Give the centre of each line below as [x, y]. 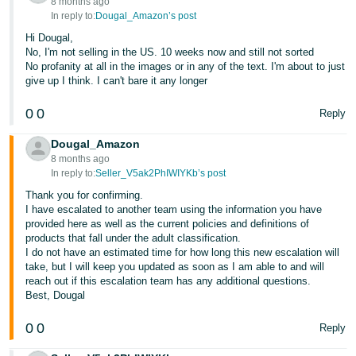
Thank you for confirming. [85, 195]
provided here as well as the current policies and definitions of [168, 223]
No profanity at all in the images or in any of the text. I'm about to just [186, 66]
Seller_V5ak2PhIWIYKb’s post [161, 173]
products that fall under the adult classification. [133, 238]
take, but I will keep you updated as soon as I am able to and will [175, 266]
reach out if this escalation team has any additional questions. [168, 281]
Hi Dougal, [50, 37]
